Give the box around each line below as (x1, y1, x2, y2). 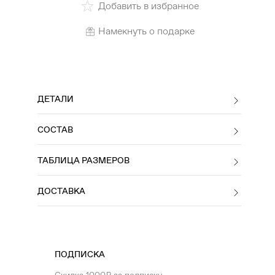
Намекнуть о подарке (98, 25, 195, 37)
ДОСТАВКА (37, 185, 85, 196)
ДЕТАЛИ (37, 93, 74, 104)
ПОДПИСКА (55, 249, 105, 260)
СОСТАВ (37, 124, 73, 135)
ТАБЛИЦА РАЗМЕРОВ (37, 155, 130, 166)
